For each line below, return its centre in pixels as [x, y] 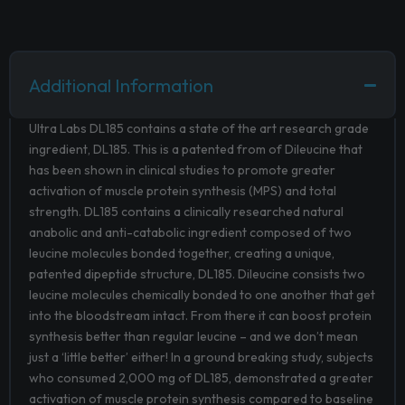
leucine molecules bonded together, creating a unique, [182, 253]
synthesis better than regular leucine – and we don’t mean [193, 336]
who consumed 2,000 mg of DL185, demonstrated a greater [201, 377]
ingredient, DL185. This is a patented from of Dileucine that [196, 149]
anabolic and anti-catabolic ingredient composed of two [190, 232]
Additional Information [121, 85]
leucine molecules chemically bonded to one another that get [202, 294]
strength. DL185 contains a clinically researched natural [186, 211]
